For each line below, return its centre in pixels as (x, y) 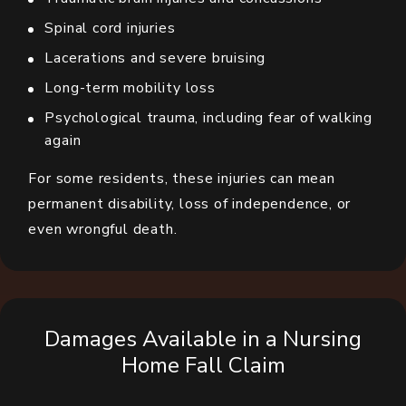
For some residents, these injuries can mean (182, 179)
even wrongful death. (103, 230)
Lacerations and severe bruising (155, 58)
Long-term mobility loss (130, 88)
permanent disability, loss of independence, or (190, 204)
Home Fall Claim (203, 366)
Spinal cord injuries (110, 29)
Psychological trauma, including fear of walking (208, 118)
